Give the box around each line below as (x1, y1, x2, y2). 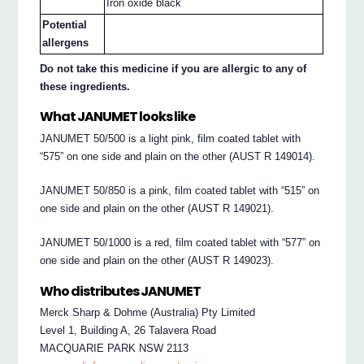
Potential (42, 18, 88, 31)
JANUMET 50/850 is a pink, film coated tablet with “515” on (40, 184, 320, 197)
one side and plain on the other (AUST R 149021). (40, 201, 275, 214)
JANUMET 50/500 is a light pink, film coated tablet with (40, 132, 301, 145)
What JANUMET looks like (40, 107, 196, 127)
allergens (42, 36, 89, 49)
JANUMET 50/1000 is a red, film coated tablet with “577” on (40, 236, 321, 249)
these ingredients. (40, 80, 131, 93)
